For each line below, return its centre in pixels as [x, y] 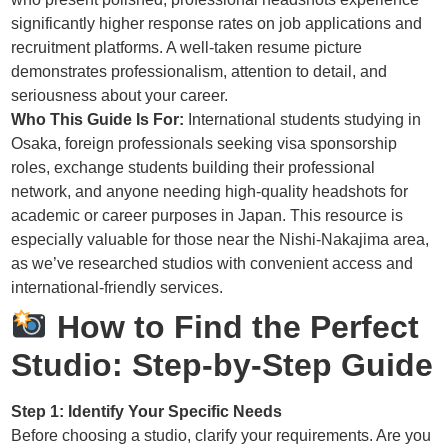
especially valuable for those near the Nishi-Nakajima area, [220, 240]
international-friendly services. [117, 288]
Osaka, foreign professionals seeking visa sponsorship [204, 144]
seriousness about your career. [120, 96]
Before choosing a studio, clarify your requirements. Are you [221, 436]
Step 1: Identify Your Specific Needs [147, 412]
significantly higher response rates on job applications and [217, 24]
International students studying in [303, 120]
